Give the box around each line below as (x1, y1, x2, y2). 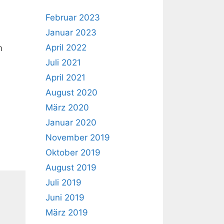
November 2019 (45, 132, 110, 142)
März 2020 (45, 102, 89, 112)
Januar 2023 (45, 27, 96, 37)
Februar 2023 (45, 12, 100, 22)
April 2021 (45, 72, 85, 82)
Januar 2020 (45, 117, 96, 127)
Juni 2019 (45, 192, 84, 202)
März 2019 (45, 207, 88, 217)
